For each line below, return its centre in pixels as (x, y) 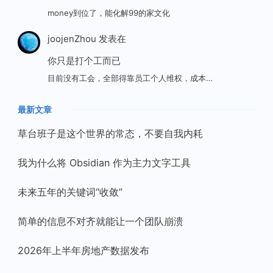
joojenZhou (72, 38)
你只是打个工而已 (84, 60)
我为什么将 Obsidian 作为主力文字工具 (104, 163)
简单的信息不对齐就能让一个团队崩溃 (101, 222)
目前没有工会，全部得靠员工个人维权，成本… (130, 78)
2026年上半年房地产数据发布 (83, 251)
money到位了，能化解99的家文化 (108, 13)
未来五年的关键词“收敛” (70, 192)
